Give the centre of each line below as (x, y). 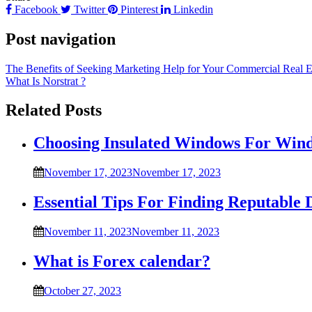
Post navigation (61, 39)
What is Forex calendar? (122, 261)
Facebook (36, 9)
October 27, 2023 (83, 290)
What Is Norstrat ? (46, 81)
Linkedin (192, 9)
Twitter (89, 9)
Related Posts (54, 110)
